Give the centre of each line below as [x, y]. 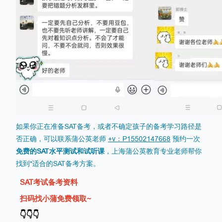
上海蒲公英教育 [136, 151]
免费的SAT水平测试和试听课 [60, 151]
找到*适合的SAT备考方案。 [58, 163]
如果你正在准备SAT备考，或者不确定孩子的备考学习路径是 [109, 126]
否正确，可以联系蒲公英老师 [62, 139]
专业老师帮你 [181, 151]
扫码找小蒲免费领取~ [55, 198]
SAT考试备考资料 [49, 182]
